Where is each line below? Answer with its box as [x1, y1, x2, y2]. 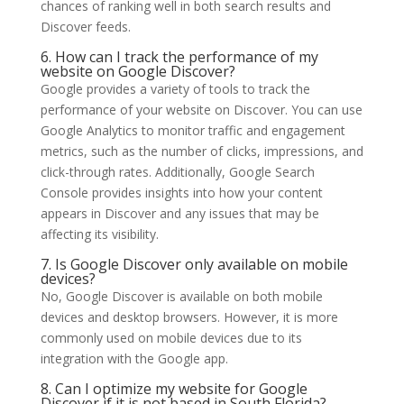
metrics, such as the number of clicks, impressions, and [40, 142, 363, 160]
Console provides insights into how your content [40, 183, 323, 201]
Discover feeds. [40, 17, 131, 35]
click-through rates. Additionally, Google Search [40, 162, 315, 180]
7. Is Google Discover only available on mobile [40, 253, 348, 274]
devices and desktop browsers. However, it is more [40, 308, 338, 326]
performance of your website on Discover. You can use [40, 100, 363, 118]
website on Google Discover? [40, 60, 235, 81]
